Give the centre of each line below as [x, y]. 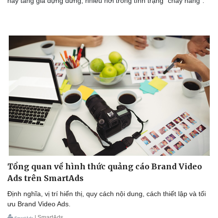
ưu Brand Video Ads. [39, 204]
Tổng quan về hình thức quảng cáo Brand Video [105, 167]
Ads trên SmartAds [45, 178]
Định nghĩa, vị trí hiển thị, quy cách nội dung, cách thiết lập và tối [107, 194]
